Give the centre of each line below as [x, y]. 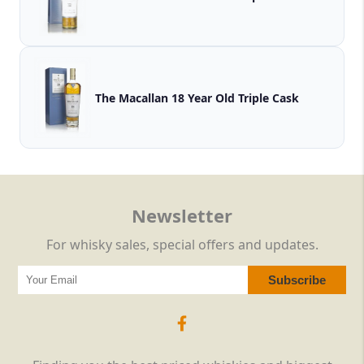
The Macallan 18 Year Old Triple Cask [197, 97]
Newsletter [182, 216]
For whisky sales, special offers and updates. [182, 245]
